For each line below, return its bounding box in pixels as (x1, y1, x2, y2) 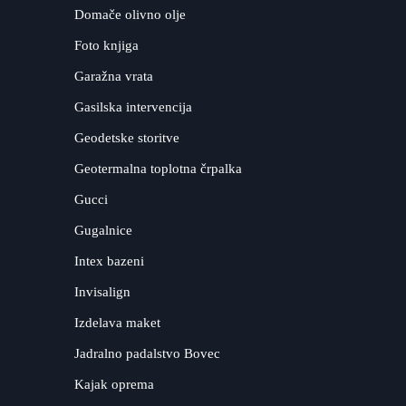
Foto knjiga (74, 38, 140, 53)
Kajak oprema (74, 377, 155, 392)
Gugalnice (74, 223, 133, 238)
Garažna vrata (74, 69, 154, 84)
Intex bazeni (74, 254, 145, 269)
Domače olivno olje (74, 7, 187, 23)
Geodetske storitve (74, 130, 180, 146)
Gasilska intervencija (74, 100, 193, 115)
